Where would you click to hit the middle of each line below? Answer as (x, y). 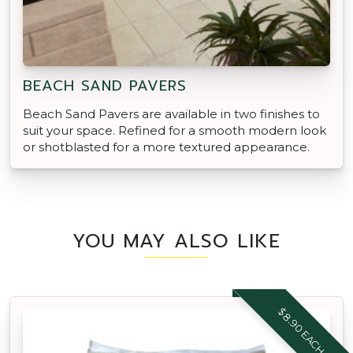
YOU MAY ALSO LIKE (176, 242)
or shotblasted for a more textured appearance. (166, 147)
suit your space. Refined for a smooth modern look (175, 131)
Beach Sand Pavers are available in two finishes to (171, 114)
